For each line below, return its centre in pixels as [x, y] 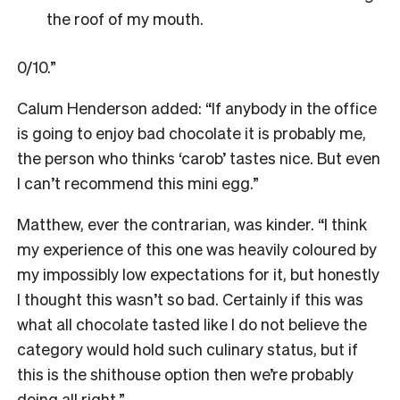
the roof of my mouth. [125, 19]
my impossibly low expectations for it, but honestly [198, 273]
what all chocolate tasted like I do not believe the [192, 323]
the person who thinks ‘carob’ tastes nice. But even [199, 157]
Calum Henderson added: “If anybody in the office [197, 107]
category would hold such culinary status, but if [187, 348]
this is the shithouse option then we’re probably [185, 373]
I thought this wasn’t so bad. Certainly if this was [190, 298]
